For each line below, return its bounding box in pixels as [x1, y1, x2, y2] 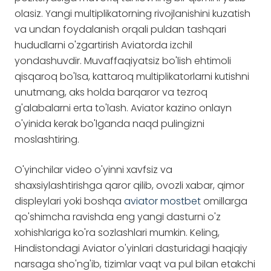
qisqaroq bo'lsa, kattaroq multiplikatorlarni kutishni [15, 70, 249, 83]
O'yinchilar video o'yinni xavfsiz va [15, 163, 172, 177]
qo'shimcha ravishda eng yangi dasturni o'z [15, 210, 221, 224]
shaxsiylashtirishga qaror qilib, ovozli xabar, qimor [15, 178, 244, 192]
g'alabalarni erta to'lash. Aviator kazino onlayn [15, 101, 232, 115]
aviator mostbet [124, 194, 201, 208]
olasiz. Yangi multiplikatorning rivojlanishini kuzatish [15, 7, 250, 21]
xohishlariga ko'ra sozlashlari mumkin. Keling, [15, 226, 220, 240]
